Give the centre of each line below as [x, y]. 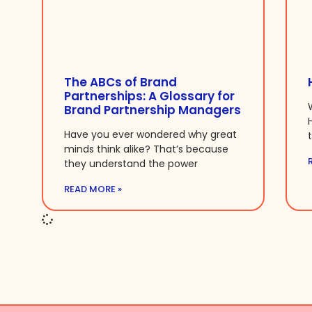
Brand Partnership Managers [153, 110]
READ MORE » [93, 189]
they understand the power [131, 164]
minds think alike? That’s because [146, 149]
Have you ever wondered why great [150, 135]
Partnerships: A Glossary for [149, 96]
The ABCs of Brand [120, 83]
